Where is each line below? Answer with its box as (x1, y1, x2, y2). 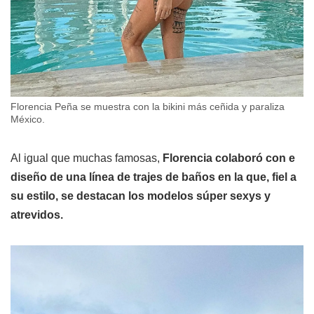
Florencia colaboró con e (163, 151, 295, 164)
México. (11, 113, 45, 125)
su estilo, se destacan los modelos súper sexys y (11, 189, 271, 202)
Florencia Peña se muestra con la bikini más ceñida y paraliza (11, 100, 285, 112)
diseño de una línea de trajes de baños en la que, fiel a (11, 170, 296, 183)
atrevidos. (11, 208, 63, 221)
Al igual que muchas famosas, (11, 151, 163, 164)
